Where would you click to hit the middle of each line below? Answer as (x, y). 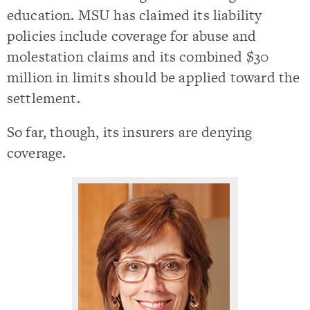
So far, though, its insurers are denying (130, 132)
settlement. (44, 98)
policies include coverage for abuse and (132, 36)
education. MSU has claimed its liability (135, 15)
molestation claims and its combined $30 (138, 56)
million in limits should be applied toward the (154, 77)
